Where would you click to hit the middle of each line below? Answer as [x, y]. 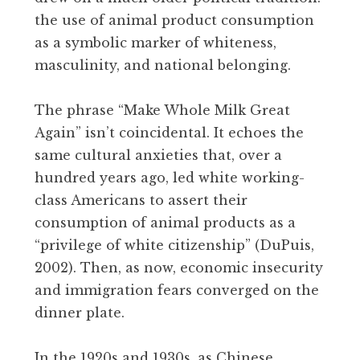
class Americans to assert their [141, 200]
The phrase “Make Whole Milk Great [162, 110]
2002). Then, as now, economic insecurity [179, 267]
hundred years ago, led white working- [170, 177]
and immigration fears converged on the [177, 290]
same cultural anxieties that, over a [158, 155]
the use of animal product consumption [174, 20]
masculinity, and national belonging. [163, 65]
